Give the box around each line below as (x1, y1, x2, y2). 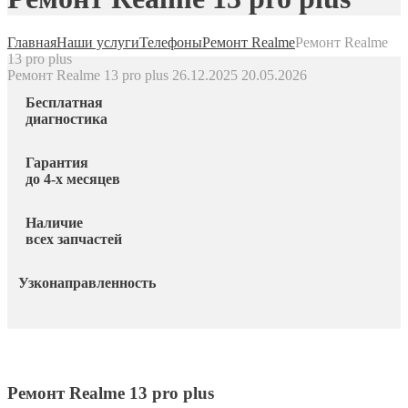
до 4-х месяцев (25, 170, 120, 187)
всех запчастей (25, 230, 122, 247)
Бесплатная (25, 94, 103, 110)
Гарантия (25, 154, 88, 170)
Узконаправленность (18, 274, 156, 291)
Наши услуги (56, 35, 139, 51)
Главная (7, 35, 56, 51)
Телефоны (139, 35, 202, 51)
